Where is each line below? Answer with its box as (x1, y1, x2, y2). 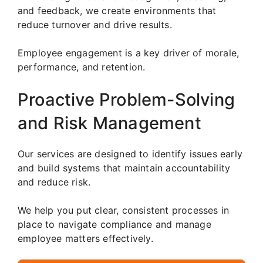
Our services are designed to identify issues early (18, 148, 243, 160)
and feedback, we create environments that (18, 5, 217, 17)
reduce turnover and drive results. (18, 19, 172, 31)
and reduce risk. (18, 176, 91, 188)
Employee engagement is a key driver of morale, (18, 47, 240, 59)
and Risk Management (18, 113, 201, 134)
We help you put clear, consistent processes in (18, 204, 230, 217)
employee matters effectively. (18, 232, 153, 245)
